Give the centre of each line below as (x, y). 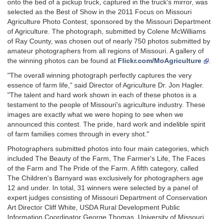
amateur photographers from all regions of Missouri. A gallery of (106, 51)
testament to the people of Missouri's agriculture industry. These (106, 105)
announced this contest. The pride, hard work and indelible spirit (106, 124)
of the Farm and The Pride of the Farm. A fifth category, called (103, 168)
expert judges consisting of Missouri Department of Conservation (107, 197)
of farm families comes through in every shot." (78, 134)
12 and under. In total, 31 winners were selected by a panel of (103, 188)
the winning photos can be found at (63, 61)
